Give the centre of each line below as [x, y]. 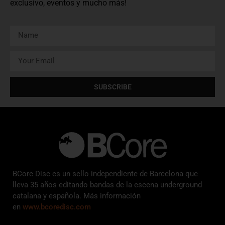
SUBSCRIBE [113, 87]
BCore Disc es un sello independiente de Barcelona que [105, 174]
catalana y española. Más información [77, 196]
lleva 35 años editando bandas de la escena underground [107, 185]
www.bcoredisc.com [57, 207]
